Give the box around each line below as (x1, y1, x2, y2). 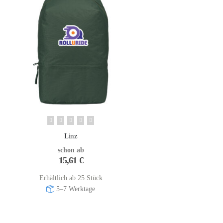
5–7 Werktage (56, 185, 96, 193)
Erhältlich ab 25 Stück (39, 174, 103, 182)
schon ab (57, 146, 84, 154)
